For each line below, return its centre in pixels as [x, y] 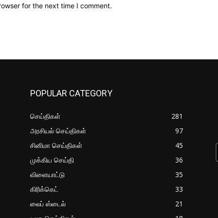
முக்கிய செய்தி [52, 160]
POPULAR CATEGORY [71, 93]
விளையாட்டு [47, 174]
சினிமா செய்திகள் [56, 145]
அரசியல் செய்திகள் [58, 130]
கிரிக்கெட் [44, 189]
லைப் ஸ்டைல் [48, 203]
